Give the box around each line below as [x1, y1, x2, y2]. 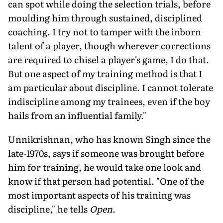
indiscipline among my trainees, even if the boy [8, 94, 210, 108]
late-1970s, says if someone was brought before [8, 146, 204, 160]
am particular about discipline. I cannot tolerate [8, 80, 213, 94]
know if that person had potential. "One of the [8, 174, 204, 188]
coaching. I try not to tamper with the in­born [8, 24, 201, 38]
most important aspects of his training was [8, 188, 191, 202]
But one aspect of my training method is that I [8, 66, 202, 80]
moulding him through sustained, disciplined [8, 10, 202, 24]
